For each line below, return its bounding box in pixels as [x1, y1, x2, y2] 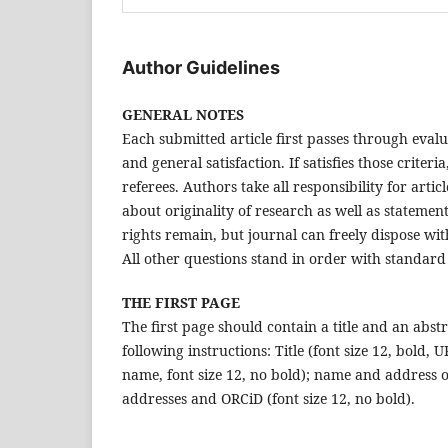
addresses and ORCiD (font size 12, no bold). [122, 389, 415, 409]
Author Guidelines [122, 57, 280, 79]
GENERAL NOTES [122, 105, 244, 125]
